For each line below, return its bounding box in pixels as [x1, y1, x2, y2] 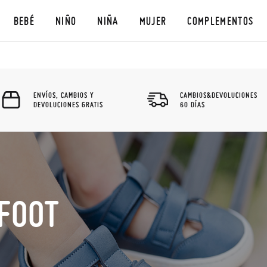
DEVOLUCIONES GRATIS [33, 100, 103, 109]
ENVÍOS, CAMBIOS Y [33, 90, 94, 100]
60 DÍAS [180, 100, 205, 109]
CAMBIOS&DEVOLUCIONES [180, 90, 257, 100]
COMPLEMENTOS [187, 14, 254, 27]
